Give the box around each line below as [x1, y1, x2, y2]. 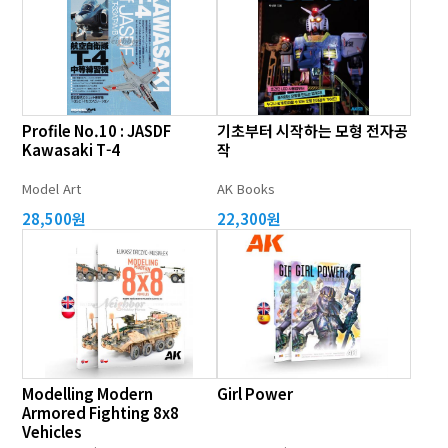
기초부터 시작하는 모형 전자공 [216, 120, 408, 141]
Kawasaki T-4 [22, 139, 121, 160]
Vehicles [22, 421, 83, 442]
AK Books [216, 179, 275, 198]
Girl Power [216, 383, 293, 404]
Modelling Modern [22, 383, 154, 404]
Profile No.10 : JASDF [22, 120, 172, 141]
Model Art [22, 179, 82, 198]
